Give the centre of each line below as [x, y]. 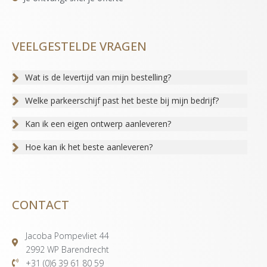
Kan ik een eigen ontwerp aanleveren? [98, 124]
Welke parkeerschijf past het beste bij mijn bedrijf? [122, 101]
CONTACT [41, 204]
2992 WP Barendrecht [67, 249]
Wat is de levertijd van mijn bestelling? [98, 77]
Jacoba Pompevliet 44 [67, 235]
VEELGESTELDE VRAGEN [79, 46]
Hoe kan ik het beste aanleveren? [89, 147]
